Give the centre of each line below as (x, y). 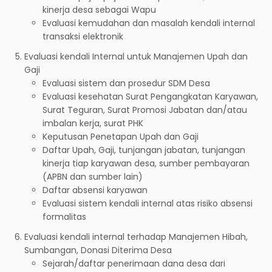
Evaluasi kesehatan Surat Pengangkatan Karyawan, (150, 96)
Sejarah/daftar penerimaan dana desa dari (134, 263)
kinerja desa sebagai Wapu (99, 9)
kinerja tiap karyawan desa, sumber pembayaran (146, 163)
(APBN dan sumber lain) (93, 176)
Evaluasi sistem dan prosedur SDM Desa (126, 83)
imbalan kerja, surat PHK (93, 123)
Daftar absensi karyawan (95, 190)
